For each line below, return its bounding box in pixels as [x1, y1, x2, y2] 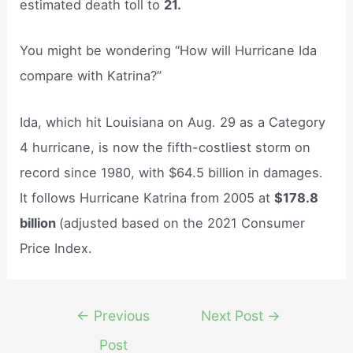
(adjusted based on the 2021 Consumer [59, 214, 306, 231]
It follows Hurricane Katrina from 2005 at [20, 189, 275, 206]
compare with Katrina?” [20, 68, 162, 84]
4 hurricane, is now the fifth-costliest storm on [20, 139, 311, 155]
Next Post [201, 307, 268, 324]
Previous [90, 307, 150, 324]
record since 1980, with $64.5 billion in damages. [20, 164, 324, 180]
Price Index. [20, 240, 93, 256]
